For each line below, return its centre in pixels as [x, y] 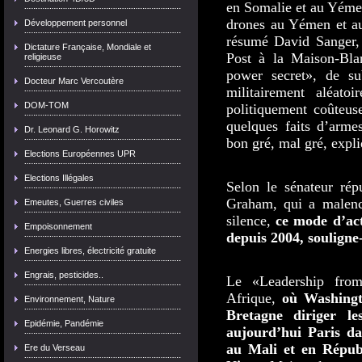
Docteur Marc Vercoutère [74, 81]
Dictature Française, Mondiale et [88, 47]
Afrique [249, 298]
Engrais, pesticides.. [64, 275]
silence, [251, 221]
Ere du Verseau [55, 347]
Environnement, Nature [69, 299]
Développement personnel [76, 23]
